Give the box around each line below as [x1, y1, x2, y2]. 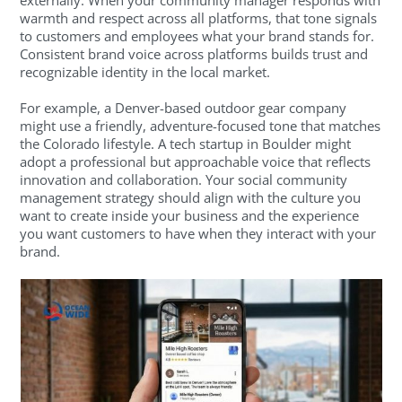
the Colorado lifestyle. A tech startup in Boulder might [20, 135, 352, 153]
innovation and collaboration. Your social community [20, 170, 348, 189]
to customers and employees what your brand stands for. [20, 26, 375, 45]
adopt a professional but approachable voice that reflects [20, 153, 371, 171]
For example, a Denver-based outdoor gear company [20, 99, 347, 118]
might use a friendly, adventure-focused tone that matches [20, 117, 381, 135]
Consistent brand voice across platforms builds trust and [20, 44, 369, 63]
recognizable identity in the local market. [20, 62, 271, 81]
